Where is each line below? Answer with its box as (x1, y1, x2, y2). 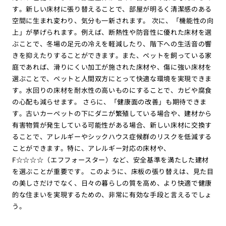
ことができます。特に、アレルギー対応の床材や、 (12, 143, 171, 153)
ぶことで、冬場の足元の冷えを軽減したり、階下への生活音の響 (12, 39, 212, 49)
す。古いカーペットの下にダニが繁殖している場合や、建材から (12, 108, 212, 119)
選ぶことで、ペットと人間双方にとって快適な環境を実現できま (12, 74, 212, 84)
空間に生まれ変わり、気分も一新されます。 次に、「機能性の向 (12, 16, 214, 26)
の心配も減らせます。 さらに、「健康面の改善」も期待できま (12, 97, 207, 107)
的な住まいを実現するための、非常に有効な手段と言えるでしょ (12, 190, 212, 200)
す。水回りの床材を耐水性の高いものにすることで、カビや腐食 (12, 85, 212, 95)
